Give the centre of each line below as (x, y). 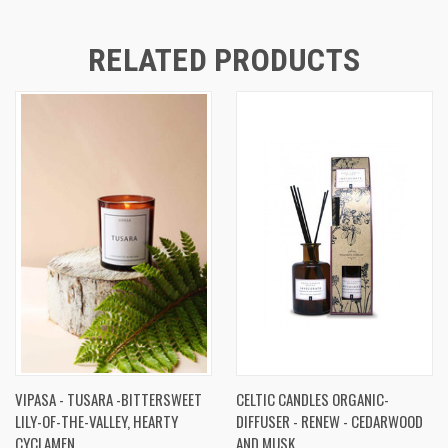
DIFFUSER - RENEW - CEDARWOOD (329, 420)
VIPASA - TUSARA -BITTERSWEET (108, 398)
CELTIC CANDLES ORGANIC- (312, 398)
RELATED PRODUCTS (224, 59)
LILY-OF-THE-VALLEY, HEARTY (96, 420)
